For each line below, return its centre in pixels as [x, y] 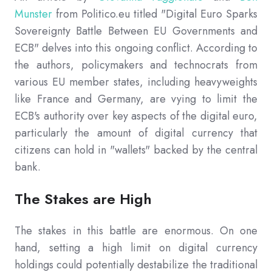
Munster [33, 14]
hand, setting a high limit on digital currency [136, 248]
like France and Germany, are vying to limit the [136, 99]
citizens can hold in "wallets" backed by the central [136, 150]
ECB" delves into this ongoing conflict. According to [136, 48]
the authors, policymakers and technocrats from [136, 65]
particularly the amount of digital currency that [136, 133]
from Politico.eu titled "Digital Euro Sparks [155, 14]
